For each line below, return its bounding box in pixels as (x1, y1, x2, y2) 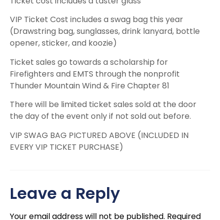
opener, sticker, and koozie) (10, 37, 117, 49)
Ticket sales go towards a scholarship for (10, 56, 168, 68)
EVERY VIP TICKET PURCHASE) (10, 141, 123, 153)
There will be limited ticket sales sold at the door (10, 99, 196, 110)
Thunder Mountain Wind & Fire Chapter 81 (10, 80, 169, 91)
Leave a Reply (10, 182, 120, 204)
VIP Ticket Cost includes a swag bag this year (10, 14, 183, 26)
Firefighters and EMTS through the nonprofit (10, 68, 180, 80)
